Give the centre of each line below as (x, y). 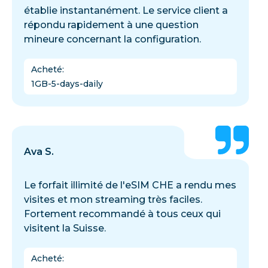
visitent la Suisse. (65, 228)
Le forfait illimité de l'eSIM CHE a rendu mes (130, 185)
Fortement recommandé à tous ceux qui (122, 214)
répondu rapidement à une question (111, 25)
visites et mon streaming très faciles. (113, 199)
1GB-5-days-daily (67, 83)
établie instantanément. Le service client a (126, 10)
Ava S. (39, 151)
